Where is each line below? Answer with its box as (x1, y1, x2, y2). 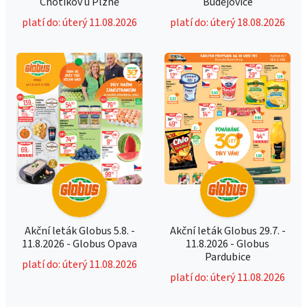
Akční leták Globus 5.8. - (24, 223, 135, 238)
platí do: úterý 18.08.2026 (170, 15, 285, 30)
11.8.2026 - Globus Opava (22, 236, 137, 251)
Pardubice (204, 249, 251, 265)
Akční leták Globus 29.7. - (169, 223, 286, 238)
